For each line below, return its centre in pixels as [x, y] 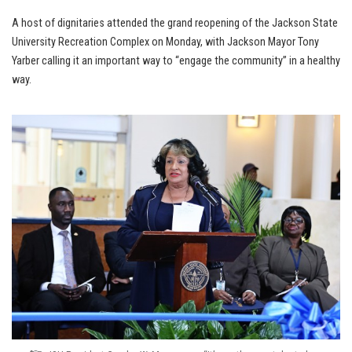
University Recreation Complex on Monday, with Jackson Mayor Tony [165, 42]
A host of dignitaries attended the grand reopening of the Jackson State [175, 24]
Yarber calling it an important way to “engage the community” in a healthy [176, 61]
